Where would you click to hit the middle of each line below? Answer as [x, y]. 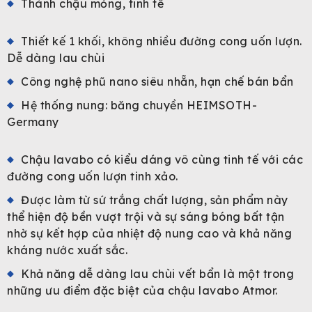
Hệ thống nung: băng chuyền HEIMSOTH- [139, 105]
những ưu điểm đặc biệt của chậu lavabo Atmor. [142, 290]
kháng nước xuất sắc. [67, 250]
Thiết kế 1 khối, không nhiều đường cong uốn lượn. [162, 41]
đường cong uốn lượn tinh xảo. [93, 176]
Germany [33, 122]
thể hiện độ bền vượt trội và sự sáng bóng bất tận [146, 216]
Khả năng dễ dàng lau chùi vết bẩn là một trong [157, 273]
